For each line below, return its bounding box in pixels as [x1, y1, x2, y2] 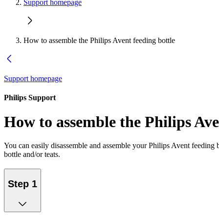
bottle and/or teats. [4, 150, 60, 159]
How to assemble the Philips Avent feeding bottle [23, 36, 175, 44]
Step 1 [8, 178, 37, 189]
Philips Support [4, 93, 56, 102]
